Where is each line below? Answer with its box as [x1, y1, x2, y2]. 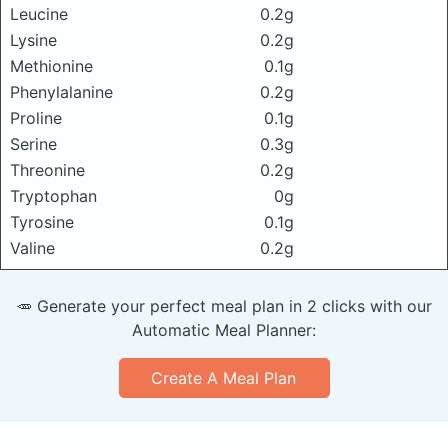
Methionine [10, 55, 93, 76]
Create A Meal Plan [151, 367, 297, 388]
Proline [10, 107, 62, 128]
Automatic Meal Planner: [132, 319, 316, 340]
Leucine [10, 3, 68, 24]
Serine [10, 133, 57, 154]
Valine [10, 237, 55, 258]
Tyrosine [10, 211, 74, 232]
